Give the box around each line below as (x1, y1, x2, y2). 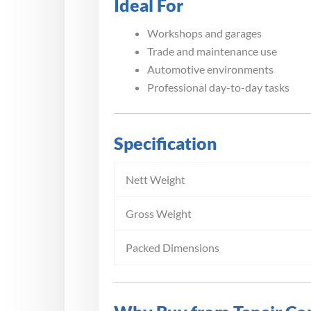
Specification (114, 133, 217, 153)
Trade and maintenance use (147, 44, 277, 58)
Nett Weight (126, 172, 185, 186)
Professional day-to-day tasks (147, 80, 289, 94)
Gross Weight (126, 206, 192, 220)
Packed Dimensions (126, 240, 219, 254)
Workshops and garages (147, 26, 262, 40)
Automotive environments (147, 62, 274, 76)
